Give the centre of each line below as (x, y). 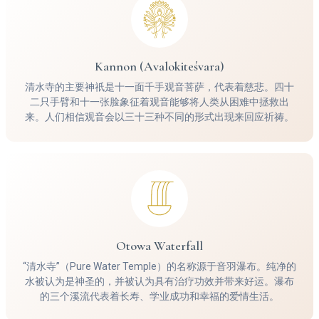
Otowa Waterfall (159, 245)
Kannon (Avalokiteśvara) (159, 66)
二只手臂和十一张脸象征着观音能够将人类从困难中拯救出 (159, 101)
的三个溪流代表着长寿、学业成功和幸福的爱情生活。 (159, 296)
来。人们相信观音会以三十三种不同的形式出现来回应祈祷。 (159, 116)
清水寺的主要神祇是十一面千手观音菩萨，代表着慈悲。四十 (159, 87)
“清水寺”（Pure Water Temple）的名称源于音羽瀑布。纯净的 (159, 266)
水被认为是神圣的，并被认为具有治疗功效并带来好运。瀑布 (159, 281)
